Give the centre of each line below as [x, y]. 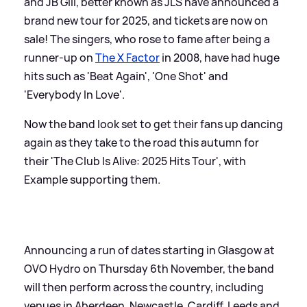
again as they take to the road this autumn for [142, 143]
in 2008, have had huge [220, 58]
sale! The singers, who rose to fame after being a [147, 39]
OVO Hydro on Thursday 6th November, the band [149, 269]
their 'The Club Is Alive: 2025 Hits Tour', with [135, 161]
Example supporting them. [92, 180]
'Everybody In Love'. [74, 95]
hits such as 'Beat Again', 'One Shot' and [126, 76]
